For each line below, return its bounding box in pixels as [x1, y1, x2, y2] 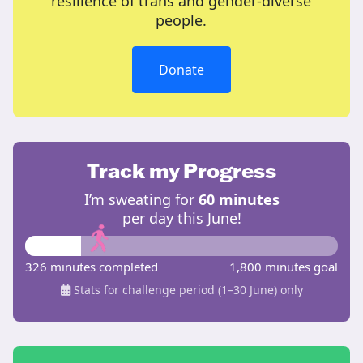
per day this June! [122, 208, 241, 228]
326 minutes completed [25, 258, 158, 275]
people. [156, 11, 207, 31]
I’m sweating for [83, 190, 199, 210]
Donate [159, 61, 204, 79]
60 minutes [198, 190, 280, 210]
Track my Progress [87, 157, 276, 184]
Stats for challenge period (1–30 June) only [70, 282, 303, 298]
